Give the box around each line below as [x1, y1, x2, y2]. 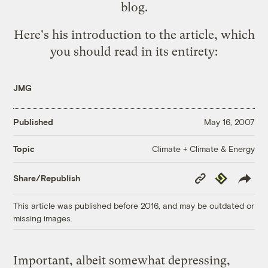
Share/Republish [13, 173, 81, 184]
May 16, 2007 [203, 117, 255, 127]
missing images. [13, 212, 73, 223]
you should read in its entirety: [50, 44, 218, 59]
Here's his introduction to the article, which [13, 27, 255, 42]
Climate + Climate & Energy [151, 143, 255, 154]
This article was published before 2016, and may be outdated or [13, 200, 255, 211]
